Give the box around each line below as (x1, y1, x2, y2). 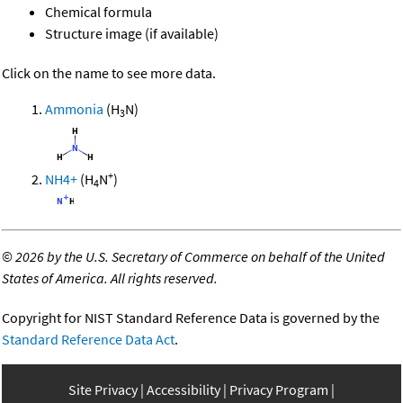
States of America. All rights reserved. (2, 269, 218, 288)
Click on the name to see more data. (2, 64, 216, 83)
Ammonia (45, 100, 103, 119)
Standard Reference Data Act (2, 330, 175, 349)
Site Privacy (68, 381, 138, 399)
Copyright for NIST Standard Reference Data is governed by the (2, 309, 380, 327)
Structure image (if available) (45, 24, 219, 43)
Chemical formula (45, 3, 152, 22)
